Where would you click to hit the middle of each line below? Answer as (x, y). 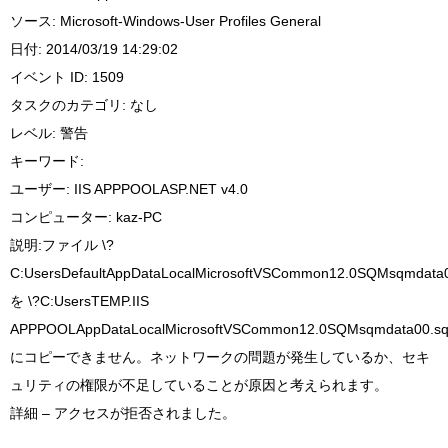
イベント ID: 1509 (67, 77)
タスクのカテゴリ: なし (84, 105)
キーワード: (47, 161)
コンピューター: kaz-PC (86, 217)
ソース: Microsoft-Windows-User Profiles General (165, 21)
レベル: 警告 (49, 133)
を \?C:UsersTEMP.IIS (79, 301)
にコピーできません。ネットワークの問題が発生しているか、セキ (220, 357)
